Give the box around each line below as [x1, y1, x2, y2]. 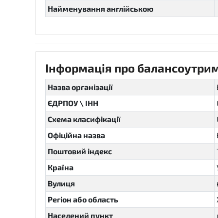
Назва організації [48, 82, 113, 91]
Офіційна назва [48, 130, 105, 140]
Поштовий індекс [48, 146, 112, 156]
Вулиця [48, 179, 75, 188]
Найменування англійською [48, 4, 153, 13]
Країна [48, 163, 73, 172]
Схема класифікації [48, 114, 121, 124]
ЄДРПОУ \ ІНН [48, 98, 98, 108]
